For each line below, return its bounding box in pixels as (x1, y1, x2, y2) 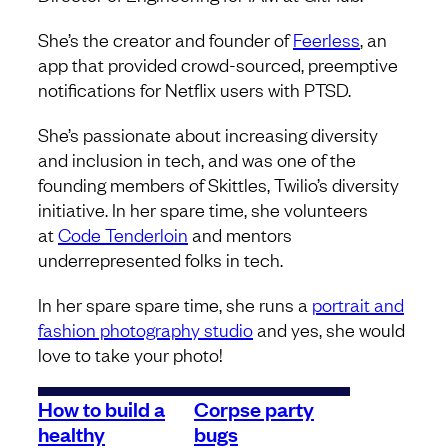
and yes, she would (253, 317, 405, 342)
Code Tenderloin (58, 222, 188, 247)
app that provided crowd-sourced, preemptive (38, 52, 398, 77)
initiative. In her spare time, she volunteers (38, 197, 368, 222)
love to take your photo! (38, 342, 223, 367)
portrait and (312, 292, 404, 317)
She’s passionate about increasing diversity (38, 122, 378, 147)
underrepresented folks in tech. (38, 247, 283, 272)
